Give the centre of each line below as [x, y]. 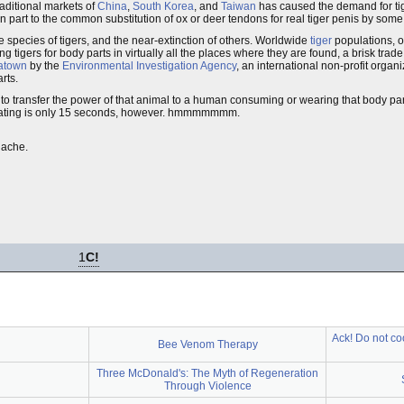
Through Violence [207, 386]
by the [45, 66]
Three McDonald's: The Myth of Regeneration [207, 373]
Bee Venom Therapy [207, 344]
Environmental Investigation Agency [149, 66]
